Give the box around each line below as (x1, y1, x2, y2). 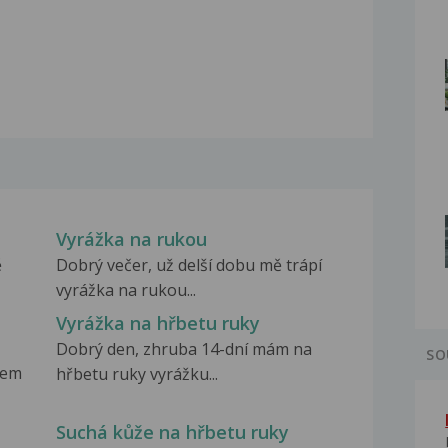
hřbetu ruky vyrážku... (55, 363, 218, 386)
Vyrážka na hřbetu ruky (55, 311, 260, 336)
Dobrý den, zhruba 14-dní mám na (55, 338, 312, 361)
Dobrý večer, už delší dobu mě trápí (55, 254, 322, 277)
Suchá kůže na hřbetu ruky (55, 419, 289, 444)
